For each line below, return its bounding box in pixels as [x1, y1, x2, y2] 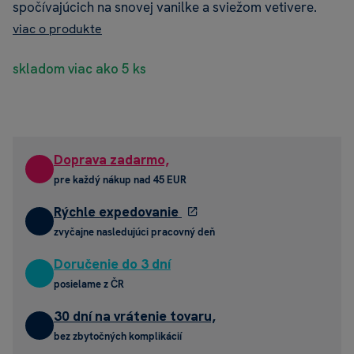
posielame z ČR [54, 277, 124, 292]
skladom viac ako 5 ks [13, 60, 146, 78]
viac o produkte [13, 21, 102, 38]
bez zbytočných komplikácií [54, 330, 182, 344]
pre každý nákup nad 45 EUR [54, 173, 186, 187]
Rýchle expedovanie [54, 203, 182, 221]
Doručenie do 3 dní [54, 255, 171, 273]
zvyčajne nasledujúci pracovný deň [54, 225, 215, 239]
